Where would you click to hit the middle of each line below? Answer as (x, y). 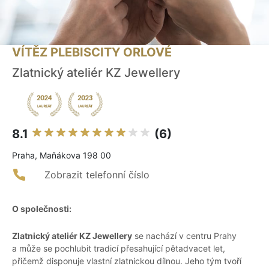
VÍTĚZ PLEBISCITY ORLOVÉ (92, 53)
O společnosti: (42, 209)
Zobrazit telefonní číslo (97, 175)
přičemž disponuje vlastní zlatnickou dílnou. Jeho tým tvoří (127, 261)
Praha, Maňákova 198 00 (62, 156)
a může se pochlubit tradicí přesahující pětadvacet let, (119, 249)
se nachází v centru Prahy (184, 236)
